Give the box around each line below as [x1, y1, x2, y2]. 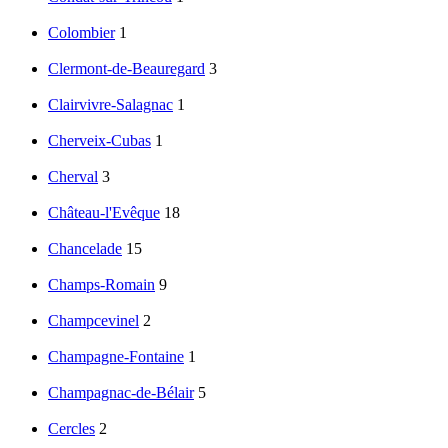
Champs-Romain [48, 276, 155, 294]
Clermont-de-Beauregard [48, 60, 205, 78]
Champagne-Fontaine [48, 348, 184, 366]
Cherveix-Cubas [48, 132, 151, 150]
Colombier [48, 24, 115, 42]
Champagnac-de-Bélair [48, 384, 194, 402]
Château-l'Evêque [48, 204, 160, 222]
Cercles [48, 420, 95, 438]
